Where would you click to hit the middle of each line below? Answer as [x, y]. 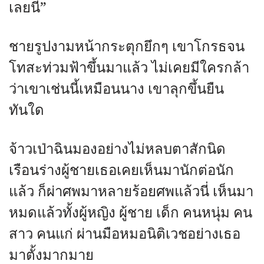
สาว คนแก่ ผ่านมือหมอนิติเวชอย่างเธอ [125, 234]
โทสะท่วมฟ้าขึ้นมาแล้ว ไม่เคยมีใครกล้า [129, 68]
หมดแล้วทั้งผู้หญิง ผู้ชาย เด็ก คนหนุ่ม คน [131, 213]
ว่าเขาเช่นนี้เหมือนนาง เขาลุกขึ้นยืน [116, 89]
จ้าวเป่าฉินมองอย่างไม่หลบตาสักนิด [117, 149]
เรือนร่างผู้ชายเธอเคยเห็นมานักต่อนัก [121, 171]
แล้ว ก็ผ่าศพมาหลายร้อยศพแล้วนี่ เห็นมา [131, 192]
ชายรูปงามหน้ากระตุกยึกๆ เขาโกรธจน [127, 47]
